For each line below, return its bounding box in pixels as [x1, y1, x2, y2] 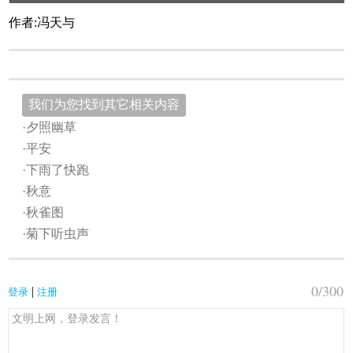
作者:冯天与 [9, 16, 76, 30]
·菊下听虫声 [22, 226, 90, 240]
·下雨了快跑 [22, 162, 90, 176]
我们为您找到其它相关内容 [28, 97, 180, 111]
